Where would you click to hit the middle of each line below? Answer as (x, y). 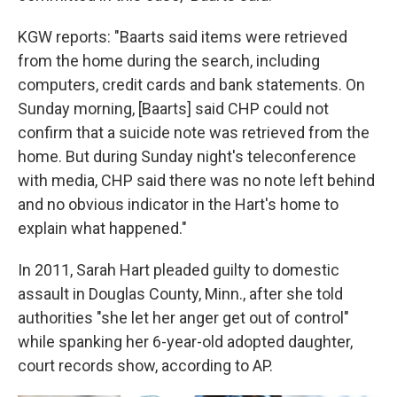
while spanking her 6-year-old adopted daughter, (185, 341)
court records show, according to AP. (145, 365)
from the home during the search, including (169, 60)
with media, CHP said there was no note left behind (196, 180)
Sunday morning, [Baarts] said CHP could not (173, 108)
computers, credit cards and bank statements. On (191, 84)
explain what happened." (102, 228)
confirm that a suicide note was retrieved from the (194, 132)
